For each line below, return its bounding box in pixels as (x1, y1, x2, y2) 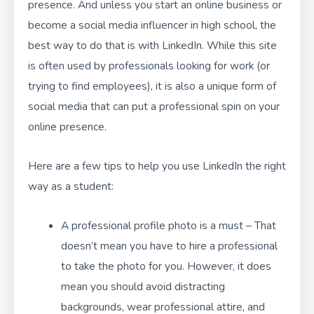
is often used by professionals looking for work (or (28, 57, 270, 73)
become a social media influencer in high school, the (28, 17, 276, 32)
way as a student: (28, 178, 114, 193)
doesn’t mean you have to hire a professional (60, 238, 278, 253)
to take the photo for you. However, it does (60, 258, 271, 273)
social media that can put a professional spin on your (28, 98, 280, 114)
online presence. (28, 118, 107, 134)
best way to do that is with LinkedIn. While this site (28, 37, 277, 53)
